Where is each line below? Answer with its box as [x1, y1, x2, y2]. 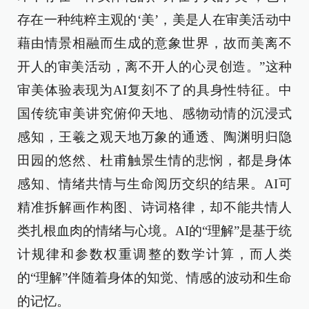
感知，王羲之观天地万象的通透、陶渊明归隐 [17, 130, 292, 144]
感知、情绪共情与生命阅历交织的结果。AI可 [17, 177, 292, 191]
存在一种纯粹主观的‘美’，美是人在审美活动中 [17, 12, 292, 27]
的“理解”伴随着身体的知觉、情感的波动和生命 [17, 270, 292, 285]
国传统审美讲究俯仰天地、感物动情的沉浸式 [17, 106, 292, 121]
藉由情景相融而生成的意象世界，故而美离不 [17, 36, 292, 50]
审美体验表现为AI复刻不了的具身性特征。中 [17, 83, 292, 97]
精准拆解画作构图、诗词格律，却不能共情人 [17, 200, 292, 215]
